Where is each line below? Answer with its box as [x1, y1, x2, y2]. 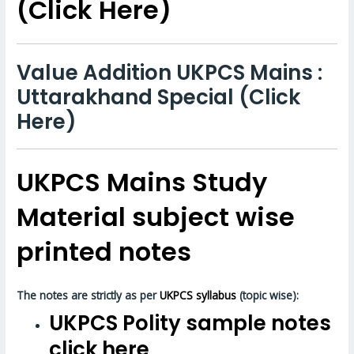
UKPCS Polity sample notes [49, 309, 332, 338]
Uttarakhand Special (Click [17, 82, 301, 111]
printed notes [17, 234, 192, 270]
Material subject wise [17, 199, 296, 235]
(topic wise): [236, 288, 299, 303]
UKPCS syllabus [160, 288, 237, 303]
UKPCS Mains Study [17, 164, 268, 201]
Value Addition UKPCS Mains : [17, 58, 323, 87]
